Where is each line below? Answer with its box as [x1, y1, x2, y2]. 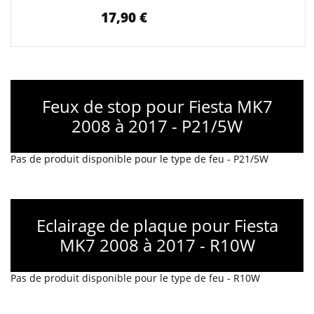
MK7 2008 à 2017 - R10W [59, 233, 255, 257]
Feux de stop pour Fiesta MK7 [41, 95, 273, 118]
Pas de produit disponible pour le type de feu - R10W [11, 271, 260, 285]
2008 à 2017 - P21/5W [71, 114, 243, 137]
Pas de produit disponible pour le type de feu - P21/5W [11, 152, 268, 165]
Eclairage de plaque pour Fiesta [36, 214, 278, 237]
